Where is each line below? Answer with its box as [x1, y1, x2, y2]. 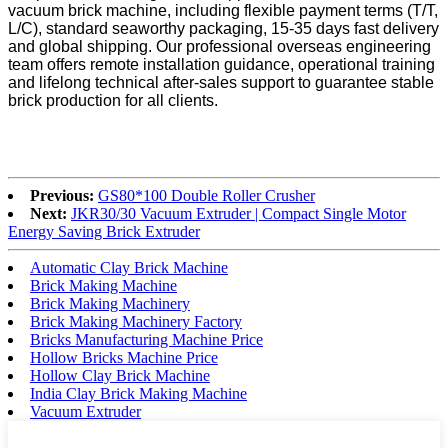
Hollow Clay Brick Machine [30, 367, 210, 385]
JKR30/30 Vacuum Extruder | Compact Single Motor [71, 205, 406, 223]
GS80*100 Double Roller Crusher [98, 187, 315, 205]
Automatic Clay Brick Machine [30, 259, 228, 277]
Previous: [30, 187, 94, 205]
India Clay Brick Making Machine [30, 385, 247, 403]
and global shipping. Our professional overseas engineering [8, 38, 431, 56]
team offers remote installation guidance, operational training [8, 56, 435, 74]
